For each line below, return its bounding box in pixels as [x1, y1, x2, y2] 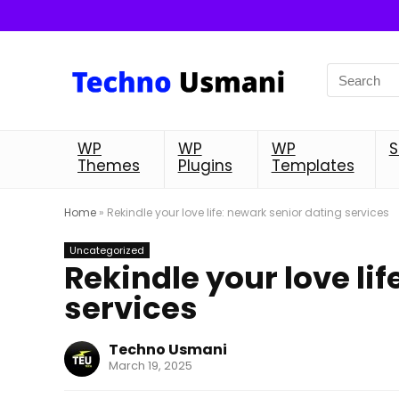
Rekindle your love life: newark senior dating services [107, 204, 389, 220]
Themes [77, 154, 140, 176]
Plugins [177, 154, 232, 176]
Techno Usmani [109, 338, 227, 360]
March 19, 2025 [109, 357, 192, 373]
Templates [271, 154, 354, 176]
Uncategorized [69, 242, 144, 257]
